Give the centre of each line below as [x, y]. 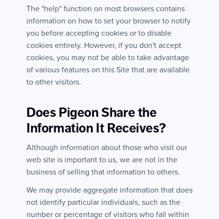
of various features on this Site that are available [108, 70]
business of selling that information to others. [103, 172]
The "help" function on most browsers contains [106, 9]
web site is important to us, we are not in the [102, 160]
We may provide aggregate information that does [109, 190]
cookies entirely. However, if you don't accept [104, 46]
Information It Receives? [96, 128]
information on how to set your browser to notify [109, 21]
